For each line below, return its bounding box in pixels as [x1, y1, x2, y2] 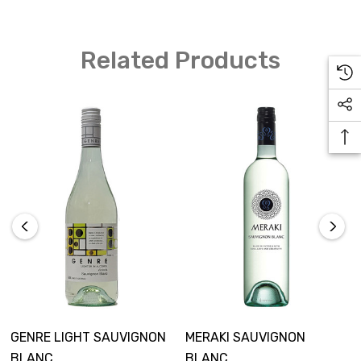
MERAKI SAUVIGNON [185, 329, 305, 345]
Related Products [81, 46, 280, 75]
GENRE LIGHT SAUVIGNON [10, 329, 166, 345]
